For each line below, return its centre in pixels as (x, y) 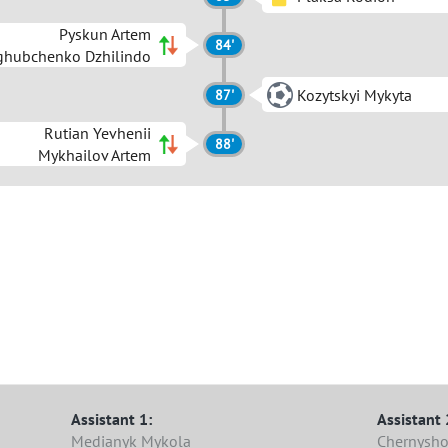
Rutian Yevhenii (97, 133)
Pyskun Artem (105, 34)
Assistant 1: (112, 419)
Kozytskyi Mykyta (354, 94)
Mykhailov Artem (94, 155)
